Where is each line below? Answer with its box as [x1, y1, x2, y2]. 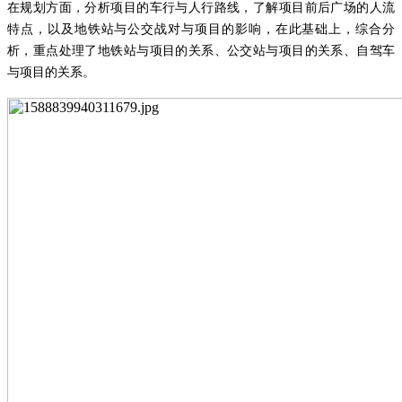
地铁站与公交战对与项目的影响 [74, 22, 262, 36]
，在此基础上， [261, 22, 356, 36]
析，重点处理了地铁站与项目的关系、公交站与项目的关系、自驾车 [7, 43, 395, 57]
